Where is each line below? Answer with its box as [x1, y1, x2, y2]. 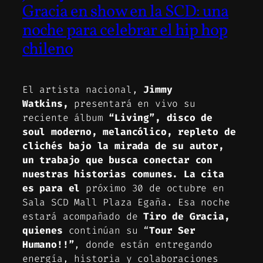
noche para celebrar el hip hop [22, 19, 228, 43]
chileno [22, 38, 73, 62]
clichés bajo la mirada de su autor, [22, 140, 224, 153]
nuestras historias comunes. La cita [22, 168, 224, 181]
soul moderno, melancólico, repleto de [22, 126, 236, 139]
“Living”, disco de [109, 112, 213, 124]
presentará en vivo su [68, 97, 195, 110]
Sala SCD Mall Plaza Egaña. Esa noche [22, 196, 230, 209]
